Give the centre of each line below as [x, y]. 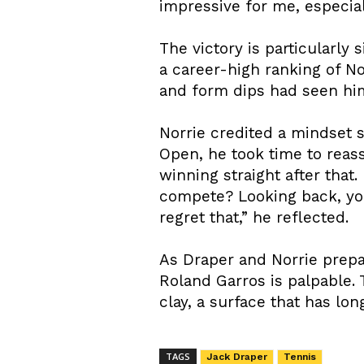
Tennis [300, 356]
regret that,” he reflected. [254, 217]
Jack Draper [237, 356]
